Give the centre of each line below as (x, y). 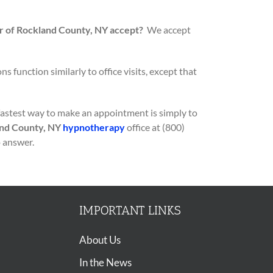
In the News (105, 262)
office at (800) (155, 127)
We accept (167, 30)
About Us (100, 240)
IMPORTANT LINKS (130, 210)
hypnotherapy (94, 127)
